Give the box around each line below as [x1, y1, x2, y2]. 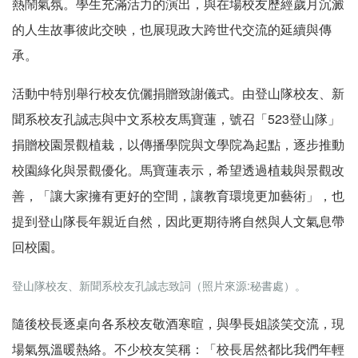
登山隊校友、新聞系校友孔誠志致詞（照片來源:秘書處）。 [12, 276, 306, 293]
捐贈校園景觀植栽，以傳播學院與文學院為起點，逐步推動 [12, 134, 344, 153]
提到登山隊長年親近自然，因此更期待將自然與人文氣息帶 [12, 211, 344, 230]
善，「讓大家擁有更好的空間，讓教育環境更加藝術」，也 [12, 185, 344, 205]
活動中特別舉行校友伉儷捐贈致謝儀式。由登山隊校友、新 [12, 83, 344, 102]
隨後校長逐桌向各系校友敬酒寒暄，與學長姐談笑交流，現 [12, 313, 344, 332]
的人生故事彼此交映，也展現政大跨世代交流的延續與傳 [12, 19, 332, 38]
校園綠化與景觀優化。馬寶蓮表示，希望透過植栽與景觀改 [12, 160, 344, 179]
